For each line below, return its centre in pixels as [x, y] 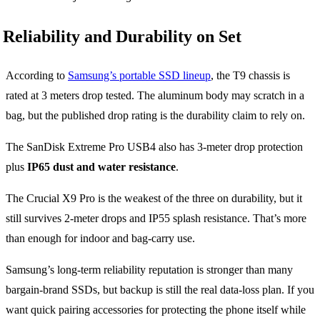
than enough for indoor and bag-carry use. [100, 239]
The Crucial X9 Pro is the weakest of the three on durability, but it [154, 199]
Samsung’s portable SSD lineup [139, 76]
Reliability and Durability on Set [122, 37]
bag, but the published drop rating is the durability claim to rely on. [155, 116]
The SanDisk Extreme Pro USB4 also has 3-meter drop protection [154, 147]
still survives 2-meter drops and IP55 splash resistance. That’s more [156, 219]
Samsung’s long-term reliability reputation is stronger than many [149, 270]
